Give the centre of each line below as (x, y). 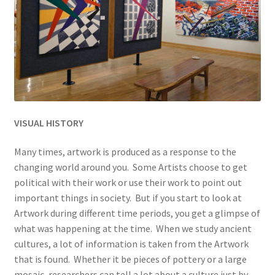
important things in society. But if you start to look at (128, 198)
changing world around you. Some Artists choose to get (130, 167)
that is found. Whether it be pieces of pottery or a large (130, 259)
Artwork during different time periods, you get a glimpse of (137, 213)
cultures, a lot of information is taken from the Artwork (131, 244)
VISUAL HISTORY (48, 122)
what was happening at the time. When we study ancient (133, 229)
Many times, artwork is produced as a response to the (125, 152)
